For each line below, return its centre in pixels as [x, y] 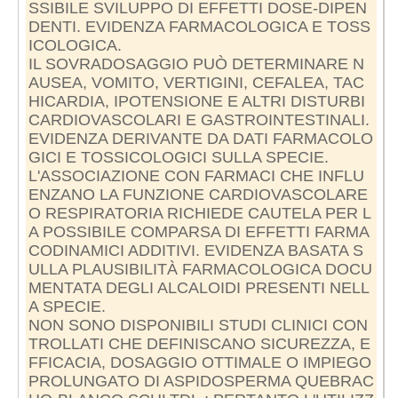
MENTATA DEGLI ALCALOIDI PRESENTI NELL [199, 287]
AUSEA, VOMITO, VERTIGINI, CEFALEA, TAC [196, 82]
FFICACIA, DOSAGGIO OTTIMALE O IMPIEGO [199, 362]
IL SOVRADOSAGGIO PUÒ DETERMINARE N [196, 64]
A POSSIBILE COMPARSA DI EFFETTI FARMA [199, 231]
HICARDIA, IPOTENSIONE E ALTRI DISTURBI [196, 101]
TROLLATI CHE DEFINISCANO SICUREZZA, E [199, 343]
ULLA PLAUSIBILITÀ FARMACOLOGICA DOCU [200, 269]
